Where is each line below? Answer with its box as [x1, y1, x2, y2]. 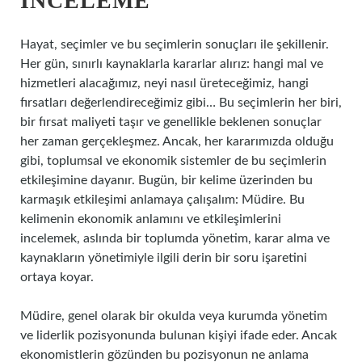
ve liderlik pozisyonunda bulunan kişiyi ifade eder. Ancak [20, 329, 337, 342]
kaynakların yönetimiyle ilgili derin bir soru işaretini [20, 251, 307, 264]
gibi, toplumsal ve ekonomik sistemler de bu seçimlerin [20, 154, 326, 167]
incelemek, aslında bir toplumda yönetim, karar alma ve [20, 232, 330, 245]
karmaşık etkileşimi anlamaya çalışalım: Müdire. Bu [20, 193, 305, 206]
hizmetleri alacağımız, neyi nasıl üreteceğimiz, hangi [20, 77, 309, 90]
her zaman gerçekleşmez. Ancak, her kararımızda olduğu [20, 135, 334, 148]
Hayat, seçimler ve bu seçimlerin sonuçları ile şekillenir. [20, 38, 329, 51]
